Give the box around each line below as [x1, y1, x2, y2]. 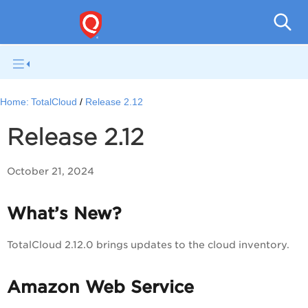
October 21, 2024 [7, 166, 94, 177]
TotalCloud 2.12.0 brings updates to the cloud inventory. [7, 239, 289, 250]
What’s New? [7, 203, 122, 224]
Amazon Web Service [7, 277, 194, 297]
